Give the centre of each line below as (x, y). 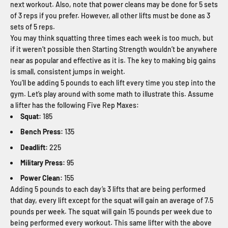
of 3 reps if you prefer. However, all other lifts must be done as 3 (110, 15)
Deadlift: (35, 147)
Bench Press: (42, 132)
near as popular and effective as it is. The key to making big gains (113, 60)
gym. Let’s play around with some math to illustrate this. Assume (112, 94)
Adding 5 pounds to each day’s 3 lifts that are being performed (108, 189)
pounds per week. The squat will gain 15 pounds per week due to (111, 212)
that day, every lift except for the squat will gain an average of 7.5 (112, 201)
